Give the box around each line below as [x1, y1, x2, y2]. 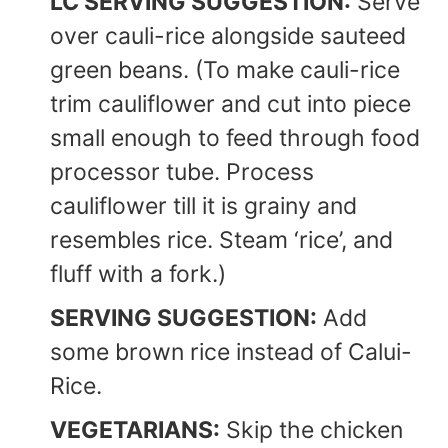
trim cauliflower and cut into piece [50, 89, 411, 118]
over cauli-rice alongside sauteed [50, 21, 406, 50]
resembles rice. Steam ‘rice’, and [50, 225, 393, 254]
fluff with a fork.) [50, 259, 226, 288]
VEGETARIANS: [50, 415, 220, 444]
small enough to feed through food [50, 123, 420, 152]
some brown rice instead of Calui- [50, 337, 412, 366]
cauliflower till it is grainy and [50, 191, 357, 220]
